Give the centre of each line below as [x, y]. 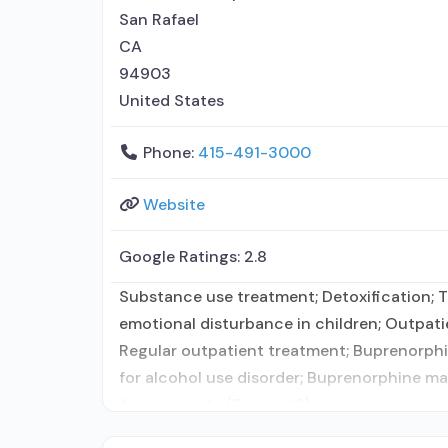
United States [171, 100]
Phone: [170, 152]
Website [174, 204]
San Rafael [159, 19]
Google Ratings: [181, 256]
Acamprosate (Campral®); [216, 404]
